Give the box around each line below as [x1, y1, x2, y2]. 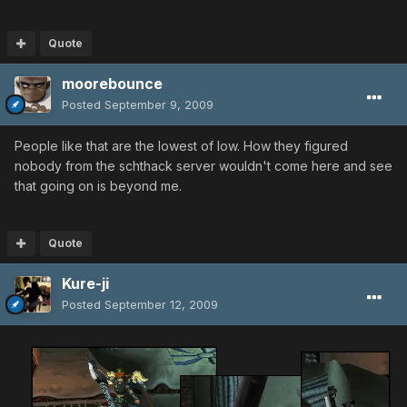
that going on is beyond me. [15, 178, 182, 194]
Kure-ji [62, 274, 109, 293]
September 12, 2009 [104, 297, 218, 313]
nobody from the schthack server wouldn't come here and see [15, 158, 392, 174]
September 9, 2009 [104, 97, 213, 113]
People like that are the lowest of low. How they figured [15, 138, 348, 154]
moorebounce [62, 74, 163, 94]
